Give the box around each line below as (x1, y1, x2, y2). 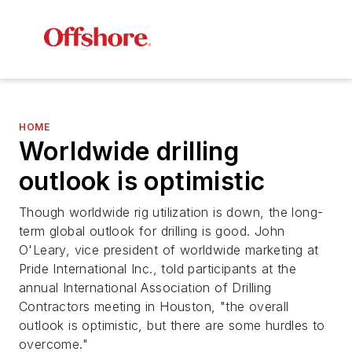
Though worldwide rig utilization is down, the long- (19, 204, 324, 221)
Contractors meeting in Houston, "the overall (19, 299, 289, 315)
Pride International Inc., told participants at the (19, 261, 296, 277)
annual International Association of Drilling (19, 280, 272, 296)
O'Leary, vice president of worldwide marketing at (19, 242, 319, 258)
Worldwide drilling (19, 136, 240, 167)
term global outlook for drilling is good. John (19, 223, 285, 240)
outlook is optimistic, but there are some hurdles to (19, 317, 325, 334)
